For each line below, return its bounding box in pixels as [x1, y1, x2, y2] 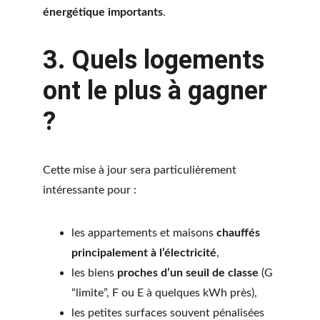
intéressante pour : [43, 184, 136, 196]
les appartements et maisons [71, 227, 216, 239]
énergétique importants [43, 6, 163, 18]
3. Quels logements [43, 45, 271, 75]
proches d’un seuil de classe [117, 267, 259, 279]
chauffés [216, 227, 263, 239]
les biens [71, 267, 117, 279]
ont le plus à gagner [43, 76, 274, 106]
